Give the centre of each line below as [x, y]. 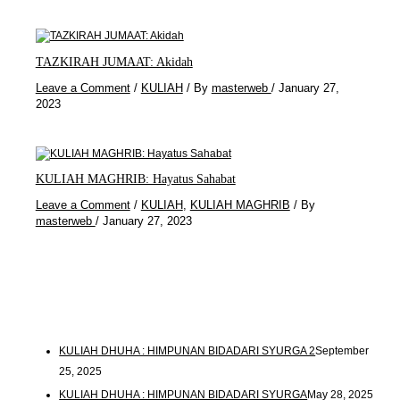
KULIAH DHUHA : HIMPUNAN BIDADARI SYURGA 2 [187, 351]
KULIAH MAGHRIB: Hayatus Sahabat [135, 179]
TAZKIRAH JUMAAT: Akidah [114, 62]
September [342, 351]
